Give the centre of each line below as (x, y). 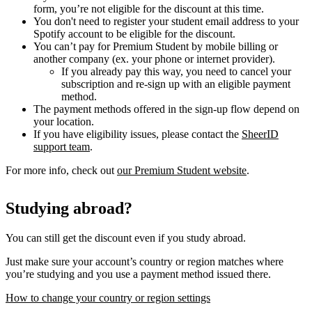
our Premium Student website (182, 171)
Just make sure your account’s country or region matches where (145, 262)
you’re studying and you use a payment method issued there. (138, 274)
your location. (64, 122)
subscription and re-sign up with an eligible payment (176, 84)
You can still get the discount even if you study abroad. (126, 238)
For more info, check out (61, 171)
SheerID (260, 134)
